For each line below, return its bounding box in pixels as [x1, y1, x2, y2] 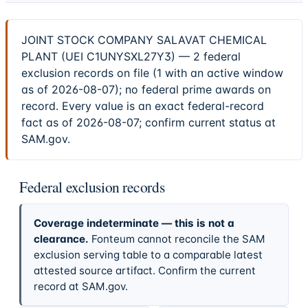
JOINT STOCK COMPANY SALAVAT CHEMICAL [21, 33, 267, 47]
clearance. [33, 232, 89, 245]
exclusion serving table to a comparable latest [33, 247, 263, 261]
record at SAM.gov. [33, 279, 128, 293]
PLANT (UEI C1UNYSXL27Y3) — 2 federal [21, 49, 241, 64]
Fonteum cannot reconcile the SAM [91, 232, 265, 245]
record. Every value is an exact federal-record [21, 99, 264, 113]
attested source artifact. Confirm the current [33, 263, 256, 277]
